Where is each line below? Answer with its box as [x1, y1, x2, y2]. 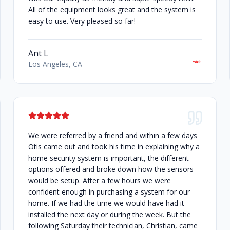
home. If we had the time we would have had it [28, 198, 184, 208]
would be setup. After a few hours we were [28, 176, 171, 186]
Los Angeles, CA [28, 59, 82, 69]
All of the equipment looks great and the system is [28, 5, 196, 15]
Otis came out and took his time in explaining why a [28, 142, 200, 152]
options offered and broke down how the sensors [28, 164, 194, 175]
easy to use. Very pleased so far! [28, 16, 136, 26]
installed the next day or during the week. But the [28, 209, 191, 220]
